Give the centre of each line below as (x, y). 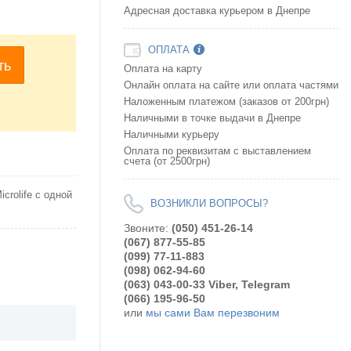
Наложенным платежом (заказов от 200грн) (226, 101)
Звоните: (148, 228)
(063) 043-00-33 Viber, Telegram (207, 284)
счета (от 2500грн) (167, 161)
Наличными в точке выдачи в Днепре (212, 118)
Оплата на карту (163, 69)
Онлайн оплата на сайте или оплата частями (231, 85)
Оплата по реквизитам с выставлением (217, 151)
